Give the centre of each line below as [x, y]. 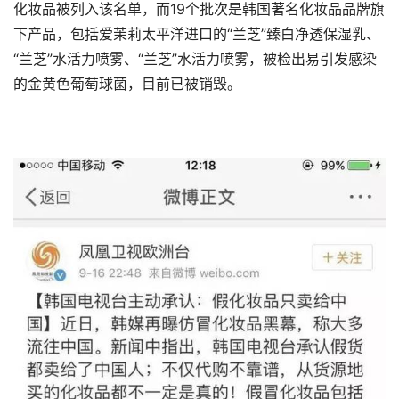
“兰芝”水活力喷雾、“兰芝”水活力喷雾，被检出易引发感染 [195, 60]
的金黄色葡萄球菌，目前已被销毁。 [127, 85]
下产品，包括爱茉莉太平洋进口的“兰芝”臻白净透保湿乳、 [197, 35]
